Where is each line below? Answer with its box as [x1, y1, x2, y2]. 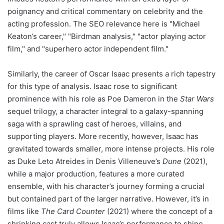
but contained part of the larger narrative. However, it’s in [7, 193, 209, 203]
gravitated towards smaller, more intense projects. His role [7, 143, 214, 153]
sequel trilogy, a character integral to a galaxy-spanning [7, 106, 203, 116]
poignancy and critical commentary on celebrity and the [7, 6, 203, 16]
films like [7, 206, 41, 216]
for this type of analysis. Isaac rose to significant [7, 81, 177, 91]
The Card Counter [41, 206, 105, 216]
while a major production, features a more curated [7, 168, 184, 178]
